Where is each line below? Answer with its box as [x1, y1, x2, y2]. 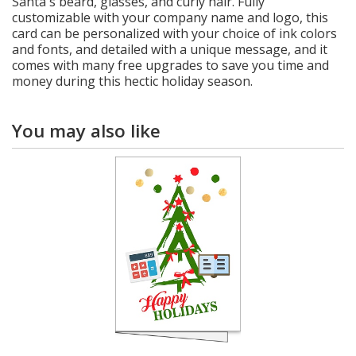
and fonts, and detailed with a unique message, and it [12, 41, 327, 58]
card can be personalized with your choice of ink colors [12, 25, 337, 42]
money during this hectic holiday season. [12, 72, 253, 90]
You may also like [12, 118, 161, 143]
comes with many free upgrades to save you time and [12, 56, 329, 74]
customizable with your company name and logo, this [12, 9, 328, 26]
